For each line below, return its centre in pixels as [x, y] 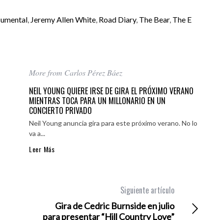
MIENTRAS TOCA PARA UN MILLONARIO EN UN [97, 101]
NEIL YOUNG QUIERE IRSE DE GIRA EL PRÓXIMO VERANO [111, 91]
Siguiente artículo [148, 190]
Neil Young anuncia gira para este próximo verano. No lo [113, 123]
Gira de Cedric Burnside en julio [115, 206]
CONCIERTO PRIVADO [60, 111]
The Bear [154, 20]
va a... [37, 134]
